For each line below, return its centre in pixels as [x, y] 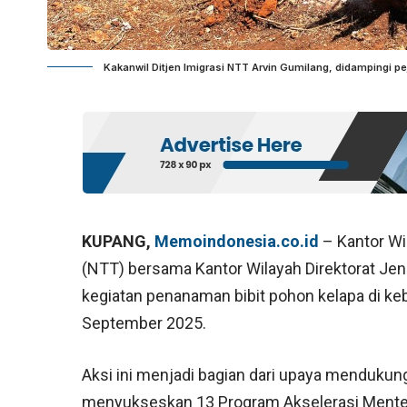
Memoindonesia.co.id [239, 242]
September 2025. [144, 323]
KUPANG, [119, 242]
